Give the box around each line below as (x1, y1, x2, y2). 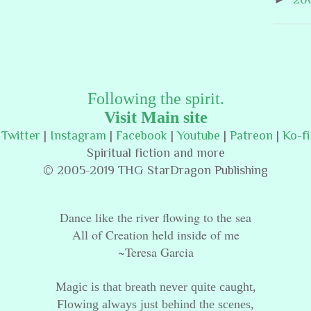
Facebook (116, 128, 167, 142)
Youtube (177, 128, 220, 142)
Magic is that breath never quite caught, (55, 279, 256, 294)
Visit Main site (103, 108, 208, 126)
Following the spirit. (87, 89, 224, 108)
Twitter (1, 128, 40, 142)
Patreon (230, 128, 273, 142)
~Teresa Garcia (117, 243, 194, 260)
